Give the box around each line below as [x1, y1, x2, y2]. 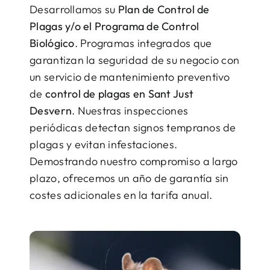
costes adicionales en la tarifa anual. [30, 188, 213, 202]
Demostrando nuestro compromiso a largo [30, 154, 238, 169]
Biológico [30, 36, 75, 51]
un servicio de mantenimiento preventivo [30, 70, 230, 84]
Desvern [30, 104, 72, 118]
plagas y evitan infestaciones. [30, 137, 178, 152]
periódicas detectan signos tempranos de [30, 121, 236, 135]
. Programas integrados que [74, 36, 212, 51]
